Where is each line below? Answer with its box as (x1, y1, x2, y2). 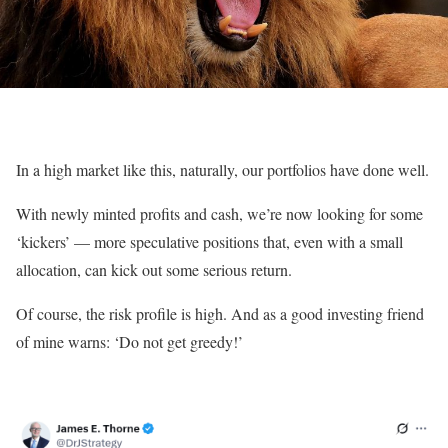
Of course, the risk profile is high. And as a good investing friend (16, 302, 424, 324)
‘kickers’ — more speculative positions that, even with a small (16, 230, 403, 252)
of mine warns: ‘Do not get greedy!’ (16, 330, 243, 352)
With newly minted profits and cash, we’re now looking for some (16, 202, 423, 224)
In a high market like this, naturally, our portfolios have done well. (16, 158, 429, 180)
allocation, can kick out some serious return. (16, 258, 292, 280)
